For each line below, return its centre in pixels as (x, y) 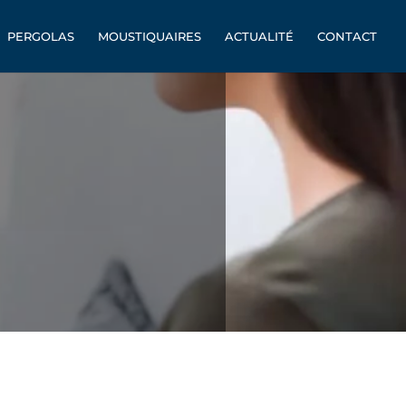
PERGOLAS (41, 36)
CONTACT (347, 36)
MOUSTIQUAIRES (150, 36)
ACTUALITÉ (259, 36)
